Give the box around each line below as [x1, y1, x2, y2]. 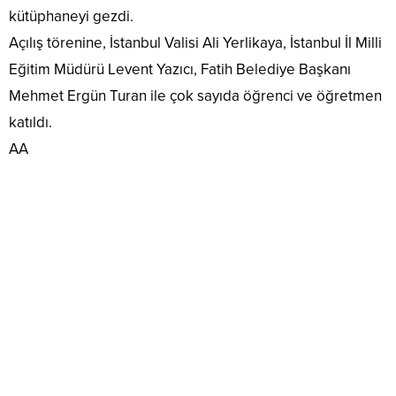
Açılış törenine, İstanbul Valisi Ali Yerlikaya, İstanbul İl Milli [9, 33, 382, 52]
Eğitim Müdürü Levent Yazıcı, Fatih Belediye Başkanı [9, 59, 351, 79]
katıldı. [9, 112, 52, 132]
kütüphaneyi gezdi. [9, 6, 133, 26]
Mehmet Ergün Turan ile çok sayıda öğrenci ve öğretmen [9, 86, 382, 105]
